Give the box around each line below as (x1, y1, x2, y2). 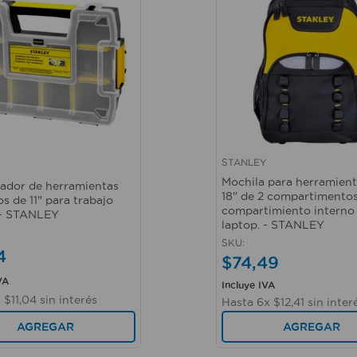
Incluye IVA (222, 280, 275, 290)
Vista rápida (222, 166, 289, 178)
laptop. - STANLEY (222, 218, 324, 231)
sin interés (37, 293, 97, 307)
